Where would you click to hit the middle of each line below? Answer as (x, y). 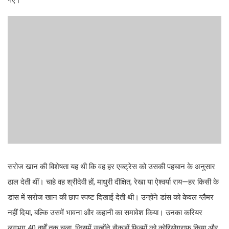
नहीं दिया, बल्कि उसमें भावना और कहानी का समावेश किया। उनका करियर (105, 213)
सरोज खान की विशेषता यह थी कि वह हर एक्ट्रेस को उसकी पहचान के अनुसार (111, 167)
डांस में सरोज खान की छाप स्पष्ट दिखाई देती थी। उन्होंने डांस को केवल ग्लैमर (111, 198)
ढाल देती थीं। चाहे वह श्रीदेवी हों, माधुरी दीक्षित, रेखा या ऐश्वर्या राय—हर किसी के (113, 182)
